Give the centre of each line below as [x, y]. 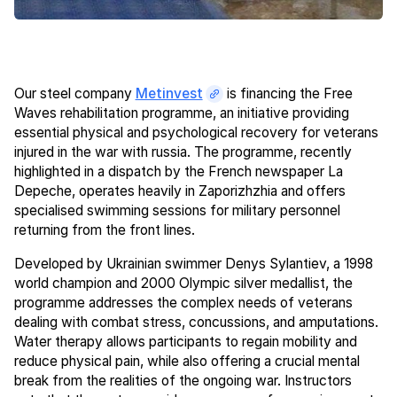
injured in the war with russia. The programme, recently [183, 152]
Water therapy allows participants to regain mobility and [185, 341]
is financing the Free [288, 93]
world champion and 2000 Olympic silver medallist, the [183, 283]
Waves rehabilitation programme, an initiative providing [181, 113]
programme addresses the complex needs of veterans [183, 302]
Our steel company [74, 93]
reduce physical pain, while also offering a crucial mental [187, 361]
